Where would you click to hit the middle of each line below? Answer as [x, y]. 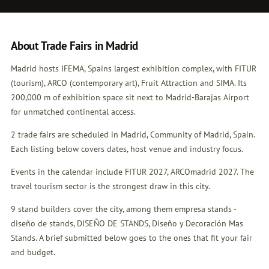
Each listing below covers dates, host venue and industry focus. [127, 149]
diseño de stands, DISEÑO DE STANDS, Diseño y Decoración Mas [127, 224]
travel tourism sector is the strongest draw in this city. [110, 186]
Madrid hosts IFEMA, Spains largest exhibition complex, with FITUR [133, 69]
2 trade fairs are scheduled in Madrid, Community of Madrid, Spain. [132, 135]
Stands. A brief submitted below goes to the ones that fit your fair [131, 238]
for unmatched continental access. [73, 112]
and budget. [33, 252]
